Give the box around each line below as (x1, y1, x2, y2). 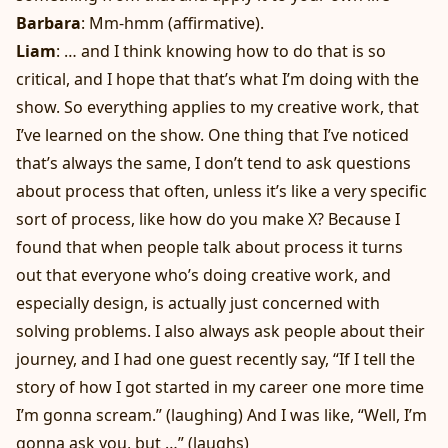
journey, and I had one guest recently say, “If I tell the (16, 348, 415, 371)
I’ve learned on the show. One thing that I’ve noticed (16, 124, 409, 147)
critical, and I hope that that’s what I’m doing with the (16, 68, 419, 91)
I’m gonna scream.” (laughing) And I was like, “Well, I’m (16, 404, 427, 427)
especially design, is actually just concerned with (16, 292, 380, 315)
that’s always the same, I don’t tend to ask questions (16, 152, 411, 175)
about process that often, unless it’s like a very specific (16, 180, 427, 203)
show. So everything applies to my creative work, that (16, 96, 419, 119)
